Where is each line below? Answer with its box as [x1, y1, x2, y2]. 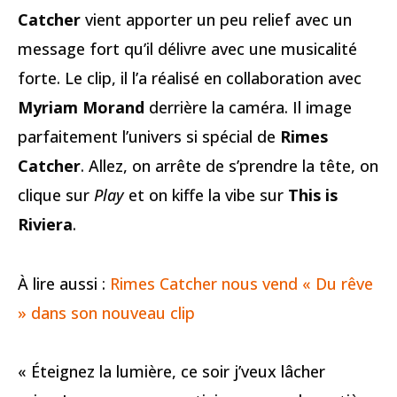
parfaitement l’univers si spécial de [18, 126, 280, 148]
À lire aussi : [18, 272, 110, 294]
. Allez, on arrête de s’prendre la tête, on [81, 155, 378, 177]
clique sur [18, 184, 94, 206]
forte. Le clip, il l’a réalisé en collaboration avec [18, 67, 362, 90]
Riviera [18, 214, 73, 236]
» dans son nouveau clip [18, 301, 195, 323]
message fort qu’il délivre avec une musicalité [18, 38, 357, 60]
